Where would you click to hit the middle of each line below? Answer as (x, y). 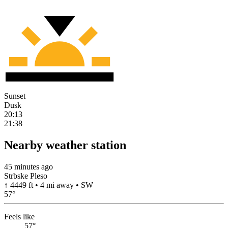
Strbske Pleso (26, 176)
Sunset (15, 96)
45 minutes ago (28, 166)
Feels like (19, 216)
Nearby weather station (65, 145)
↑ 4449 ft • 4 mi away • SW (49, 185)
